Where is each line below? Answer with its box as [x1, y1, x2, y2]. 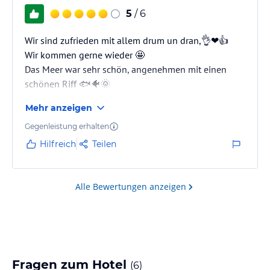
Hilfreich [40, 138, 76, 149]
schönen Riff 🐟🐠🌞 [25, 77, 110, 90]
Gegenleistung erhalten [25, 121, 109, 131]
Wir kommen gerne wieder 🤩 [25, 48, 145, 61]
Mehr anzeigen [25, 102, 92, 113]
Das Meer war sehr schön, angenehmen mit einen [25, 63, 227, 75]
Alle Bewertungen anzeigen [75, 180, 186, 192]
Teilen [92, 138, 116, 149]
